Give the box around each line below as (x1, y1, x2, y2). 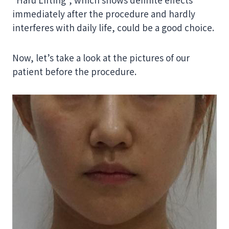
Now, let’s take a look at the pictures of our (12, 51, 190, 64)
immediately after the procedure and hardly (12, 7, 195, 20)
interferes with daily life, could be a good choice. (12, 21, 214, 34)
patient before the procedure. (12, 65, 136, 78)
